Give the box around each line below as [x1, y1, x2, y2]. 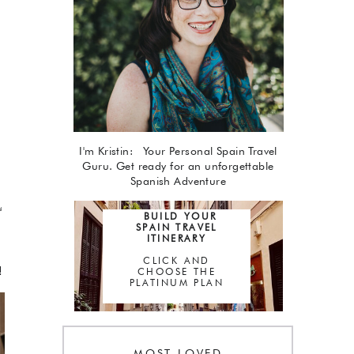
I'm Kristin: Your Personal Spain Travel [79, 145, 277, 157]
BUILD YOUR [136, 210, 217, 222]
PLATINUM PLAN [129, 277, 224, 288]
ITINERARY [146, 232, 207, 244]
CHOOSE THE [137, 265, 216, 277]
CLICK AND [143, 254, 210, 266]
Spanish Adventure [130, 175, 227, 187]
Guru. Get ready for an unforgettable [82, 160, 274, 172]
